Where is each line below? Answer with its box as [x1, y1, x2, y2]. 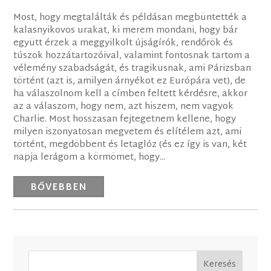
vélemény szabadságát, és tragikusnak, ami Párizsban [13, 60, 252, 77]
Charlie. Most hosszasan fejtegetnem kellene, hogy [13, 111, 237, 128]
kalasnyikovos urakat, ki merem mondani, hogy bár [13, 22, 238, 39]
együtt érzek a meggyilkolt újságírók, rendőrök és [13, 35, 233, 52]
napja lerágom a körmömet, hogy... [13, 149, 166, 166]
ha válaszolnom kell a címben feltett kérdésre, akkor [13, 86, 248, 103]
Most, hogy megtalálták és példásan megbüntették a [13, 10, 247, 27]
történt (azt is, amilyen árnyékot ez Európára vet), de [13, 73, 246, 90]
